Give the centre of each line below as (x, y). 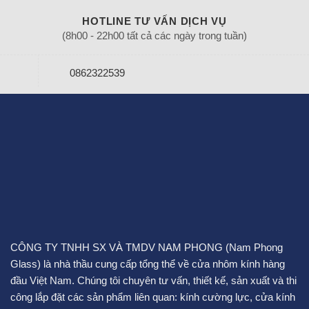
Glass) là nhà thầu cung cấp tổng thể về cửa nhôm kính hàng (148, 263)
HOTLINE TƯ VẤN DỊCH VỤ (154, 21)
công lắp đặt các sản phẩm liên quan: (95, 297)
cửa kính (275, 297)
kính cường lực (215, 297)
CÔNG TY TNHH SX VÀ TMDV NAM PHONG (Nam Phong (147, 247)
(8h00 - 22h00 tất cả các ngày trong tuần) (154, 35)
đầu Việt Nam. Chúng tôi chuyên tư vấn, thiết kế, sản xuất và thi (153, 280)
